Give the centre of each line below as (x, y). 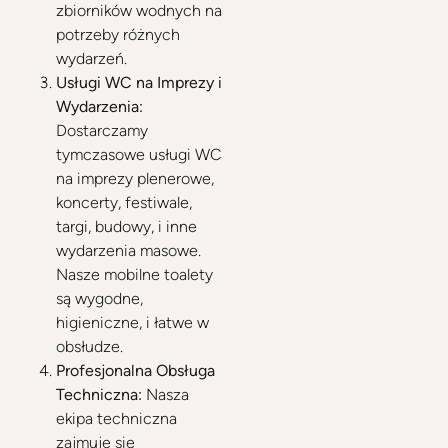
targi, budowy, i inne (126, 226)
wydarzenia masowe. (128, 250)
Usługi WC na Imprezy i (139, 82)
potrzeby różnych (118, 34)
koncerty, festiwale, (124, 202)
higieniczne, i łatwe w (132, 322)
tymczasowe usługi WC (139, 154)
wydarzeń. (91, 58)
